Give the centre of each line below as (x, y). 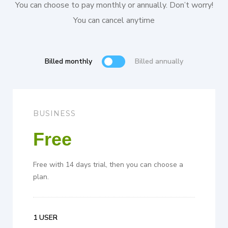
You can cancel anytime (114, 21)
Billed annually (159, 62)
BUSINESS (54, 114)
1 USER (45, 218)
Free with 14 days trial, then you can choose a (108, 165)
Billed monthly (68, 62)
